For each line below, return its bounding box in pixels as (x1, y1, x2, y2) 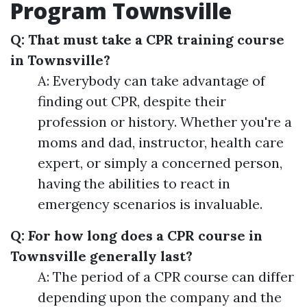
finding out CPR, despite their (38, 93, 226, 110)
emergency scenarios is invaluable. (38, 195, 262, 213)
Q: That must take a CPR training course (10, 31, 284, 49)
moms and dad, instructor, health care (38, 134, 284, 151)
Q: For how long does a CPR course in (10, 227, 262, 245)
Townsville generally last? (10, 247, 193, 265)
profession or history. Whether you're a (38, 113, 292, 131)
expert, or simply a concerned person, (38, 154, 282, 172)
